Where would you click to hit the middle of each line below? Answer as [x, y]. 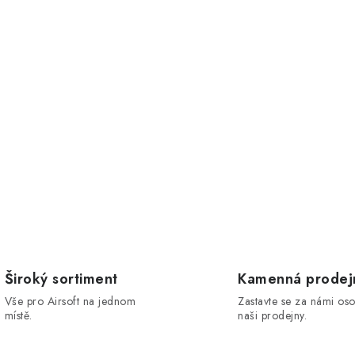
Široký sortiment [61, 279]
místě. [18, 315]
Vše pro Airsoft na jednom [70, 301]
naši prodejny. [272, 315]
